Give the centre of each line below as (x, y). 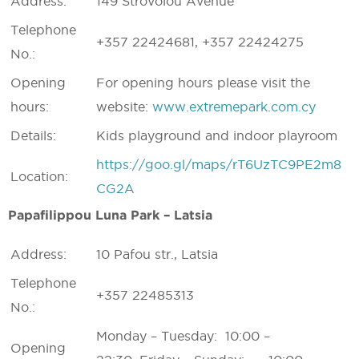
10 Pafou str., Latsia (157, 254)
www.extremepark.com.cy (234, 107)
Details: (33, 135)
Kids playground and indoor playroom (217, 135)
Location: (39, 176)
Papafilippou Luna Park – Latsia (110, 215)
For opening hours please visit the (203, 83)
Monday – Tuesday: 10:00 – (183, 336)
